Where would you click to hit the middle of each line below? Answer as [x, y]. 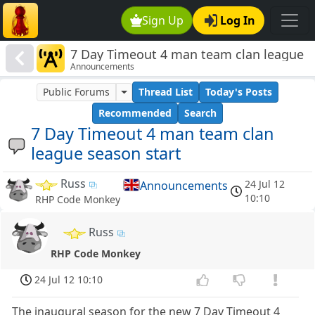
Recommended [135, 113]
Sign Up [163, 20]
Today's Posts [238, 92]
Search [200, 113]
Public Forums [77, 92]
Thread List [165, 92]
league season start [106, 154]
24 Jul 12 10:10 [69, 280]
